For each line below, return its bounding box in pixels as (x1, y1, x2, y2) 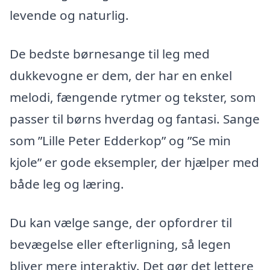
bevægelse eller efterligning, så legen (10, 235, 231, 253)
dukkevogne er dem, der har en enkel (10, 67, 232, 84)
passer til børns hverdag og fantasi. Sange (10, 110, 260, 128)
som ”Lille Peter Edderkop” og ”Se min (10, 132, 231, 149)
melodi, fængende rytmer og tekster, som (10, 89, 256, 106)
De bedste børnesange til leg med (10, 45, 210, 63)
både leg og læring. (10, 175, 124, 193)
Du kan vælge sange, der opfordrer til (10, 213, 232, 231)
